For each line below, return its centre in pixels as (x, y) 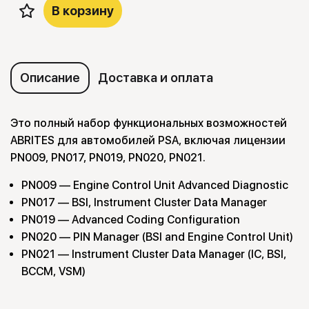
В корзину (83, 11)
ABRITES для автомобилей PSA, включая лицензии (148, 141)
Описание (50, 78)
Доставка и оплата (156, 78)
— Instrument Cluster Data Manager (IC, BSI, (172, 255)
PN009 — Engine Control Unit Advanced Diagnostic (155, 186)
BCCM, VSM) (53, 272)
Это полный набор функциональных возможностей (149, 123)
